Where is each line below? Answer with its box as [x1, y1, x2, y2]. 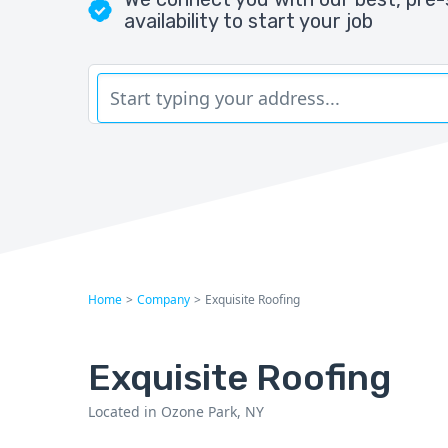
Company [137, 291, 190, 309]
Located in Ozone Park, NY [88, 402, 264, 422]
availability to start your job [124, 9, 373, 33]
